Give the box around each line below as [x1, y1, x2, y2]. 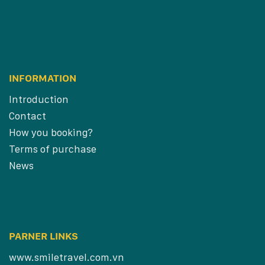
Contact [9, 109, 46, 122]
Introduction [9, 92, 69, 105]
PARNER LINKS [9, 229, 78, 242]
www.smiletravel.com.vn [9, 250, 124, 263]
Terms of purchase [9, 142, 96, 155]
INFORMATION [9, 71, 76, 84]
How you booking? [9, 125, 93, 138]
